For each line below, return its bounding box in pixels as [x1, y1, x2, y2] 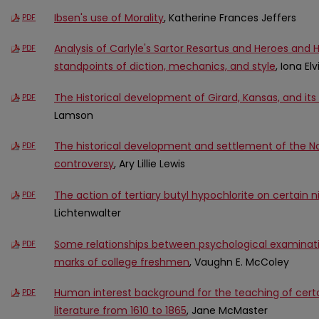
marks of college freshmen [54, 254, 189, 269]
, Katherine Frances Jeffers [164, 10, 296, 25]
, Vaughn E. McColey [189, 254, 289, 269]
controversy [54, 157, 114, 172]
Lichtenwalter [54, 206, 121, 221]
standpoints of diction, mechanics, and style [54, 59, 276, 74]
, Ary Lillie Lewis [114, 157, 185, 172]
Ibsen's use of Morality [54, 10, 164, 25]
